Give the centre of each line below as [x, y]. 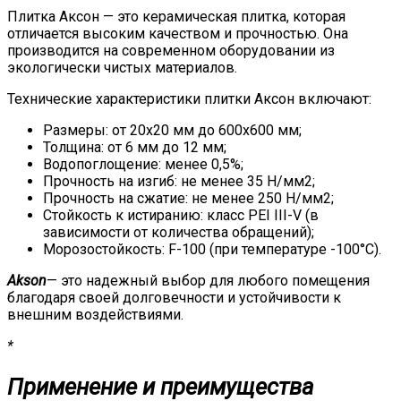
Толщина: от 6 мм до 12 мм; [135, 147]
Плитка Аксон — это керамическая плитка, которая [176, 16]
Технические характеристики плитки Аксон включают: [189, 98]
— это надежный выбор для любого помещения [208, 280]
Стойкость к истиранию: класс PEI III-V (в [181, 215]
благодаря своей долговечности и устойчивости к [174, 297]
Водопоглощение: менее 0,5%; [143, 164]
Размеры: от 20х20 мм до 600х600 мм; [172, 130]
